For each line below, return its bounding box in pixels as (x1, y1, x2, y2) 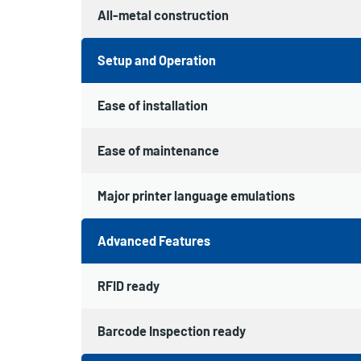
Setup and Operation (97, 52, 216, 68)
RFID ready (97, 277, 160, 293)
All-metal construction (97, 6, 229, 23)
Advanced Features (97, 232, 210, 248)
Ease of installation (97, 97, 208, 113)
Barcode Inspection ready (97, 322, 246, 338)
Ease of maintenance (97, 142, 219, 158)
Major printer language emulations (97, 187, 295, 203)
